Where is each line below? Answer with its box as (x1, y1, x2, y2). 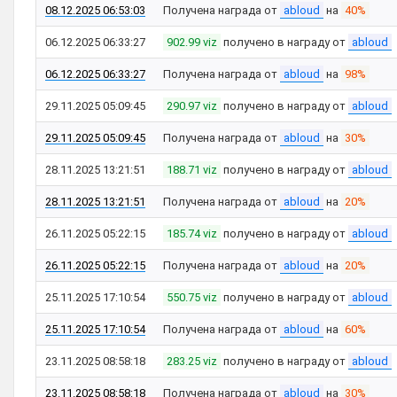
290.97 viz (167, 99, 217, 113)
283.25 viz (167, 354, 217, 368)
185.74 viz (167, 227, 217, 240)
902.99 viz (167, 35, 217, 49)
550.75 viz (167, 291, 217, 304)
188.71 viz (167, 163, 217, 176)
